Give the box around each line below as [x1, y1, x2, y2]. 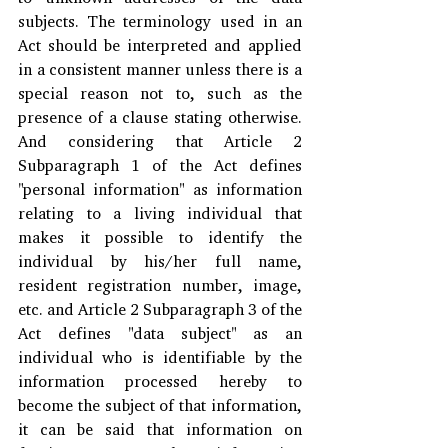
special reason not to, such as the [18, 82, 302, 103]
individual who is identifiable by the [18, 346, 302, 367]
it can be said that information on [18, 418, 302, 439]
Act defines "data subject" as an [18, 322, 302, 343]
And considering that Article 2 [18, 130, 302, 151]
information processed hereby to [18, 370, 302, 391]
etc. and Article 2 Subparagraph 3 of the [18, 298, 302, 319]
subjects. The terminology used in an [18, 10, 302, 31]
